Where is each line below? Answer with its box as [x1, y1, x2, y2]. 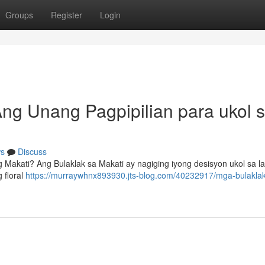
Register [51, 9, 82, 21]
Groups [5, 9, 33, 21]
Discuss [18, 146, 47, 157]
